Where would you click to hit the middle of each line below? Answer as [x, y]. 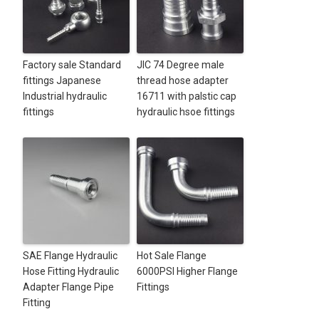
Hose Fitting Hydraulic [70, 272]
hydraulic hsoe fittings [185, 112]
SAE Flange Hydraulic [70, 256]
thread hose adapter [182, 81]
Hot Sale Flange [171, 256]
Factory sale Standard [72, 65]
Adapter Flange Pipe [68, 287]
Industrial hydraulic [64, 96]
